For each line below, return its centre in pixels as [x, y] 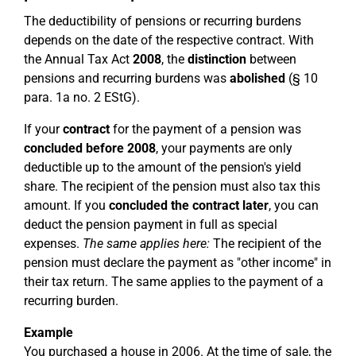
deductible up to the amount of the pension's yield [163, 167]
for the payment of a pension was [205, 129]
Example [48, 333]
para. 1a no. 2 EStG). [82, 97]
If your [43, 129]
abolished [257, 78]
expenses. [53, 244]
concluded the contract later [189, 205]
